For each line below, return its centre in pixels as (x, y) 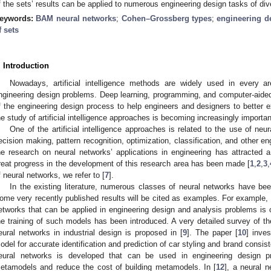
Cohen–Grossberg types (167, 18)
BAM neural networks (76, 18)
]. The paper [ (212, 232)
